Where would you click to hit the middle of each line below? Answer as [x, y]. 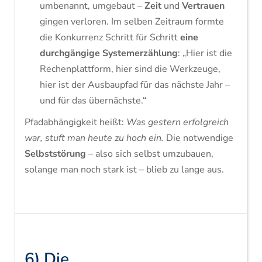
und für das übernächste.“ [93, 101]
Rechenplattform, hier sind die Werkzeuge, [130, 69]
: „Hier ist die [205, 53]
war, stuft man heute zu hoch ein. [94, 138]
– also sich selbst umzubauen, [149, 154]
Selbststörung [55, 154]
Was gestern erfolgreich [177, 122]
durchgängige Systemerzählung [108, 53]
